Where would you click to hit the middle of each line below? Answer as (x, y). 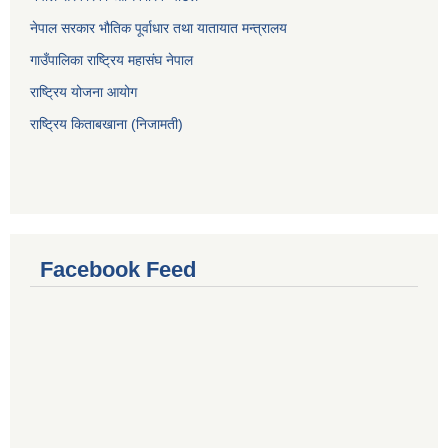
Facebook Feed (118, 270)
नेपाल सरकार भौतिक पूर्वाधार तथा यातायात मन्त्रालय (158, 28)
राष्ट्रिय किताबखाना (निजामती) (106, 124)
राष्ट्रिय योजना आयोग (83, 92)
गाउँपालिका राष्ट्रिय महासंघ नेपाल (111, 60)
